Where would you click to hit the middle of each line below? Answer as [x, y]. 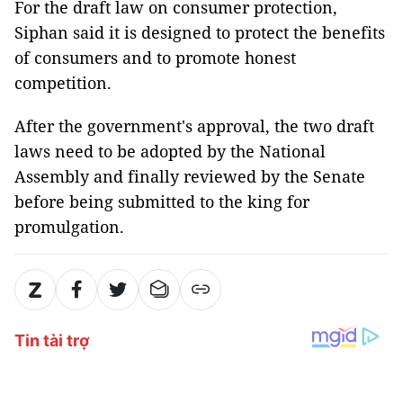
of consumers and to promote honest [155, 58]
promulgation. [69, 227]
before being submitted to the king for [162, 201]
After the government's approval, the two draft [194, 126]
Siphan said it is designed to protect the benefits [200, 32]
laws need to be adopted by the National [170, 151]
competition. [63, 83]
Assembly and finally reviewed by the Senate [190, 176]
